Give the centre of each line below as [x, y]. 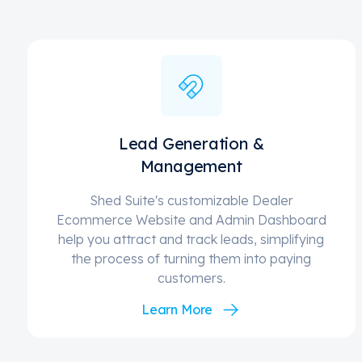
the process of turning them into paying [192, 259]
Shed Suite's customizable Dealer [191, 201]
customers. [191, 278]
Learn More [177, 310]
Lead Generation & [191, 144]
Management [191, 166]
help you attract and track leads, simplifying [192, 240]
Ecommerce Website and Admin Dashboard [191, 220]
